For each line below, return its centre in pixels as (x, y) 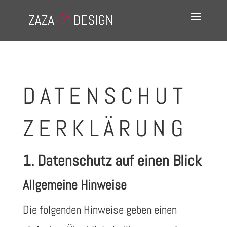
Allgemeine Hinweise (74, 185)
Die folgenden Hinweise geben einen (100, 210)
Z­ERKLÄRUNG (105, 128)
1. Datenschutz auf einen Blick (112, 161)
